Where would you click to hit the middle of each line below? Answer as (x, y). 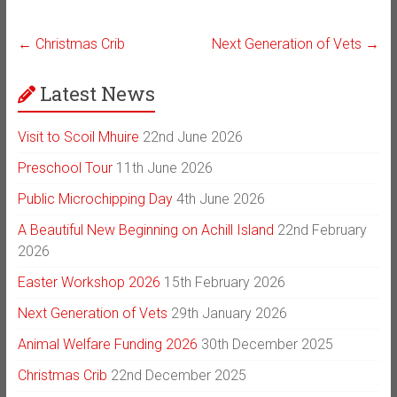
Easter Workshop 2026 (89, 283)
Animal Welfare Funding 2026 (107, 345)
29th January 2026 (229, 314)
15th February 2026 (224, 283)
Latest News (97, 94)
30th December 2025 (267, 345)
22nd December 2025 (178, 376)
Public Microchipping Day (95, 199)
